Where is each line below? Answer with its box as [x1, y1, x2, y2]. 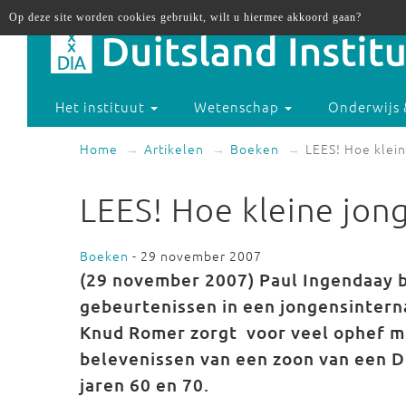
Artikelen [144, 140, 204, 158]
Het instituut [55, 97, 150, 117]
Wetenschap [194, 97, 284, 117]
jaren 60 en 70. [80, 373, 209, 396]
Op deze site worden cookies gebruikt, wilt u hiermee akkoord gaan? [9, 11, 362, 24]
